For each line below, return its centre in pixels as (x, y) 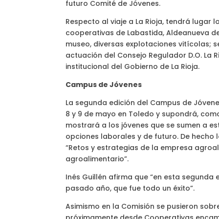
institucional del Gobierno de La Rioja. (133, 67)
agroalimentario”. (97, 159)
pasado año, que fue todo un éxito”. (130, 188)
